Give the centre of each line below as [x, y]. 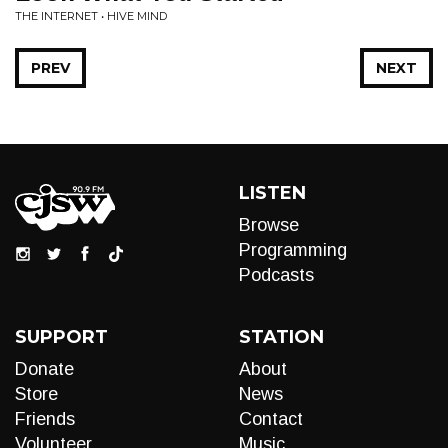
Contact [271, 419]
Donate [44, 369]
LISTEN [272, 193]
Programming [293, 250]
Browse [269, 225]
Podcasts [276, 275]
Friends [45, 419]
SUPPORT [61, 337]
